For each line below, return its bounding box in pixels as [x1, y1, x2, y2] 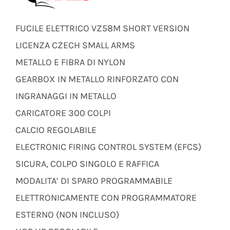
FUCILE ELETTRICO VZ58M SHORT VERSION [15, 22, 189, 34]
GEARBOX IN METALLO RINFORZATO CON [15, 73, 179, 85]
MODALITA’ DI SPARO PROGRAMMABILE [15, 175, 172, 186]
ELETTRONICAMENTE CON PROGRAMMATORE [15, 191, 197, 203]
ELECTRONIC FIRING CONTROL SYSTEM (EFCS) [15, 141, 201, 152]
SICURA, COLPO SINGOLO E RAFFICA [15, 158, 159, 169]
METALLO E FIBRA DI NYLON [15, 56, 125, 68]
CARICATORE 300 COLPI [15, 107, 111, 119]
